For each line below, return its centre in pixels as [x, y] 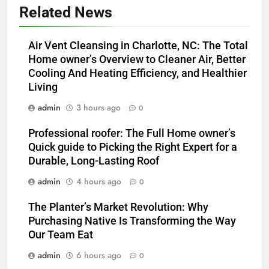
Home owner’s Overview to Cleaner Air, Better [137, 60]
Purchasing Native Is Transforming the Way [132, 221]
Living [43, 87]
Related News [66, 13]
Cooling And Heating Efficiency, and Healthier [138, 74]
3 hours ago [98, 108]
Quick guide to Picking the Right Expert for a [133, 147]
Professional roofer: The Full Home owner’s [132, 134]
